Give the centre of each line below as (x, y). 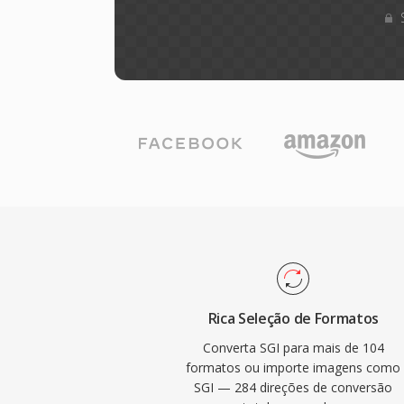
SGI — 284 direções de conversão (294, 387)
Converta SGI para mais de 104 (293, 348)
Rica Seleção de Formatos (293, 318)
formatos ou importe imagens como (294, 367)
